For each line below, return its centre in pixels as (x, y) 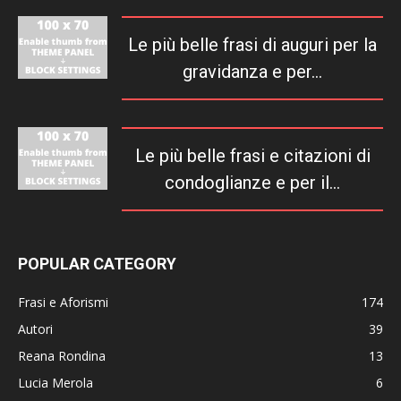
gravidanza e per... (252, 71)
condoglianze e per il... (252, 182)
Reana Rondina (62, 355)
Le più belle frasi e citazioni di (252, 155)
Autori (35, 328)
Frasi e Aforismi (63, 302)
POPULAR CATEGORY (97, 263)
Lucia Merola (55, 382)
